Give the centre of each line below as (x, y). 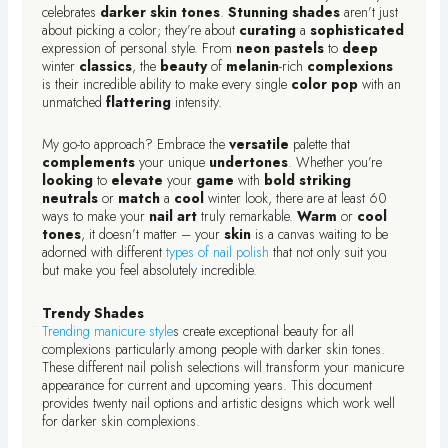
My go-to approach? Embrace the (136, 144)
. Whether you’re (335, 162)
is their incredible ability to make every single (167, 83)
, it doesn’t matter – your (153, 234)
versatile (259, 144)
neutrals (70, 198)
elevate (137, 180)
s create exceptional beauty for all (264, 330)
